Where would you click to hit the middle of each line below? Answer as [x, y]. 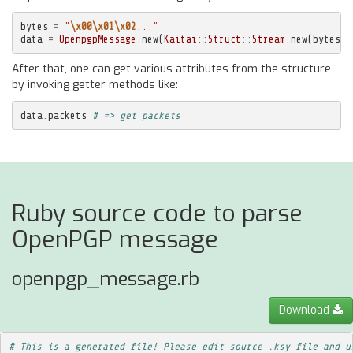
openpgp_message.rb [106, 279]
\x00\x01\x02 [103, 26]
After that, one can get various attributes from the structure [171, 69]
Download [306, 310]
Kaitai [180, 39]
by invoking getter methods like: [95, 85]
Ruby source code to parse [157, 214]
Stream [268, 39]
